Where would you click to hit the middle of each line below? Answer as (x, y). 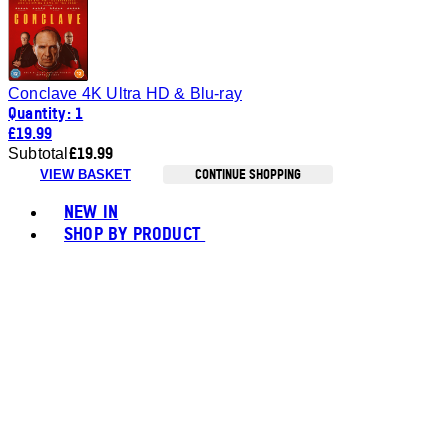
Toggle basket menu (277, 185)
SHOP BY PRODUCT (132, 232)
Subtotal (38, 153)
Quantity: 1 (46, 112)
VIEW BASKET (85, 174)
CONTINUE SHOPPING (248, 173)
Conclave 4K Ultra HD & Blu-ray (125, 93)
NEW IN (91, 210)
